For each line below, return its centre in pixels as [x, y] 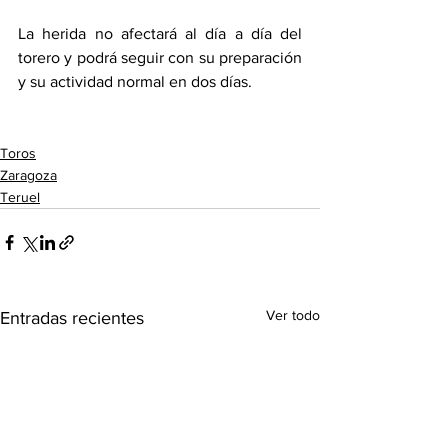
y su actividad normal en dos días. [137, 82]
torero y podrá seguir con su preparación [160, 58]
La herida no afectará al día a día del [160, 34]
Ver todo [293, 315]
